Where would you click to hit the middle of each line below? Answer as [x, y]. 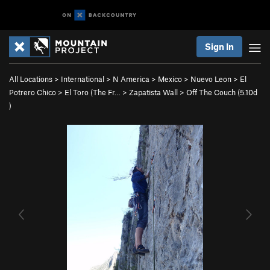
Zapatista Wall [153, 92]
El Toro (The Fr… [93, 92]
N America [131, 79]
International [83, 79]
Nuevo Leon [211, 79]
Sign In [219, 46]
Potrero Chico [33, 92]
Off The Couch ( [213, 92]
